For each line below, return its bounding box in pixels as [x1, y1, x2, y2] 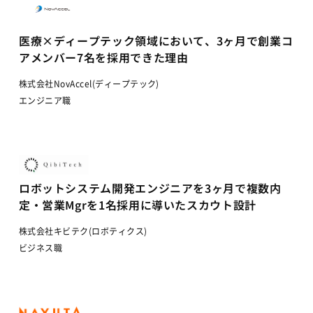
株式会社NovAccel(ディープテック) [18, 78, 159, 89]
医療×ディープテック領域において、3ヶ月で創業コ [18, 32, 293, 49]
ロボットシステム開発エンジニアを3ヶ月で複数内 [18, 180, 282, 197]
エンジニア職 [18, 94, 71, 106]
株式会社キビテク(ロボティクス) [18, 225, 147, 238]
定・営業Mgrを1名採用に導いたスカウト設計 [18, 196, 256, 214]
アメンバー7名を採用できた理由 [18, 49, 189, 66]
